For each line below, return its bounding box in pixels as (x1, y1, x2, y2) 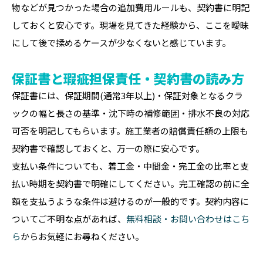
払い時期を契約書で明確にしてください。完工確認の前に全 (12, 177, 249, 190)
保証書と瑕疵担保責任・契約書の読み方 (12, 69, 244, 87)
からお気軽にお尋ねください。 (21, 230, 144, 242)
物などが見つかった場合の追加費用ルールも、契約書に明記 (12, 1, 249, 14)
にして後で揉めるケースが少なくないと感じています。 (12, 36, 231, 49)
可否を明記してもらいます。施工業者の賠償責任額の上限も (12, 124, 248, 137)
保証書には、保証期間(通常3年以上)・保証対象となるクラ (12, 89, 243, 102)
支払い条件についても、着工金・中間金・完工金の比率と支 (12, 160, 249, 172)
